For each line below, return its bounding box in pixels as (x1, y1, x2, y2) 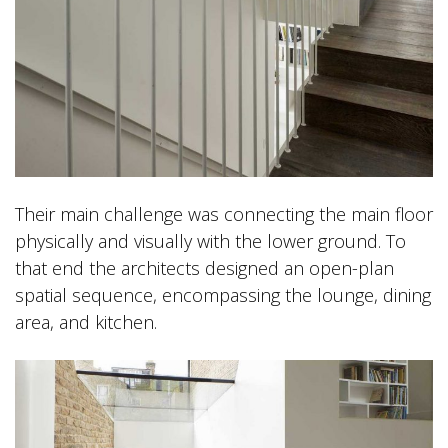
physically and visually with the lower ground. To (15, 228, 406, 253)
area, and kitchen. (15, 309, 157, 334)
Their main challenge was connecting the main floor (15, 201, 433, 226)
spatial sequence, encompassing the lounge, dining (15, 282, 431, 307)
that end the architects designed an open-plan (15, 255, 394, 280)
